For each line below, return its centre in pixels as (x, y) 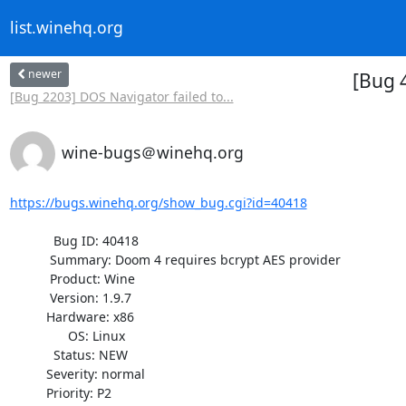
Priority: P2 (28, 392)
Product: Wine (29, 278)
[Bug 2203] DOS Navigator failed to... (121, 96)
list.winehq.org (66, 28)
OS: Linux (39, 335)
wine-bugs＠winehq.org (152, 152)
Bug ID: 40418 (31, 240)
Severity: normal (28, 373)
